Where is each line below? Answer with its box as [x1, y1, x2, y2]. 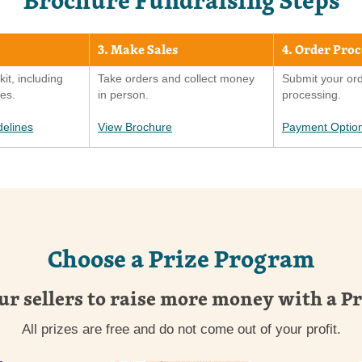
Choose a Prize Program [48, 239, 314, 276]
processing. [281, 87, 341, 101]
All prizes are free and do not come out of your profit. [21, 320, 341, 337]
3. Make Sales [98, 40, 179, 60]
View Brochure [98, 120, 173, 133]
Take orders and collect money [98, 71, 255, 85]
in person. [98, 87, 149, 101]
